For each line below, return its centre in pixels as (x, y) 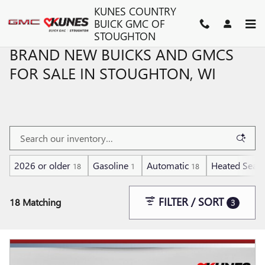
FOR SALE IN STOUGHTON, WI (113, 73)
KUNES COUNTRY (135, 11)
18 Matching (35, 202)
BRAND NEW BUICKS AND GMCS (122, 54)
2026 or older (42, 165)
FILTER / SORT (191, 202)
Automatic (168, 165)
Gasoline (111, 165)
